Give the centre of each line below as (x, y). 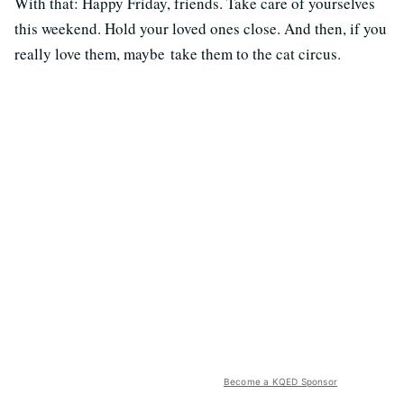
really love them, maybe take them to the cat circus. (178, 54)
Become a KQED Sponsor (280, 381)
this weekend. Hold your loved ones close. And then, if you (201, 28)
